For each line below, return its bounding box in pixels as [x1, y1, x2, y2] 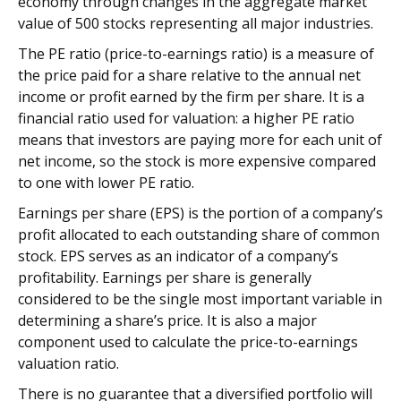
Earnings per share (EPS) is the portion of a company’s [18, 203, 383, 224]
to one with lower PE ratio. [18, 173, 194, 193]
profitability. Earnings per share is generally [18, 268, 311, 288]
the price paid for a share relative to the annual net [18, 65, 361, 86]
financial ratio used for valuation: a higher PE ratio [18, 108, 354, 129]
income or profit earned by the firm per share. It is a [18, 87, 364, 107]
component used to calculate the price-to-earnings [18, 332, 358, 353]
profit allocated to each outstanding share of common [18, 225, 380, 245]
